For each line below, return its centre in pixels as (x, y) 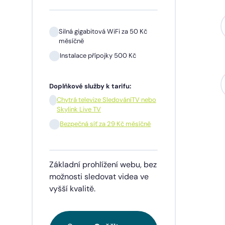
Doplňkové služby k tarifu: (90, 86)
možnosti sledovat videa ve (99, 177)
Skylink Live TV (79, 109)
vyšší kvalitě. (73, 189)
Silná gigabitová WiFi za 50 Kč (103, 32)
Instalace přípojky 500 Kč (98, 56)
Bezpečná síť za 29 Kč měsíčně (105, 124)
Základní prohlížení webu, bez (103, 165)
